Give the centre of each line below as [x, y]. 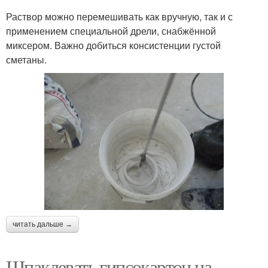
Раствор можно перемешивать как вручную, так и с [119, 16]
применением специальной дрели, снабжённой [111, 31]
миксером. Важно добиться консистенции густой [113, 45]
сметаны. [26, 59]
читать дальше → [42, 224]
